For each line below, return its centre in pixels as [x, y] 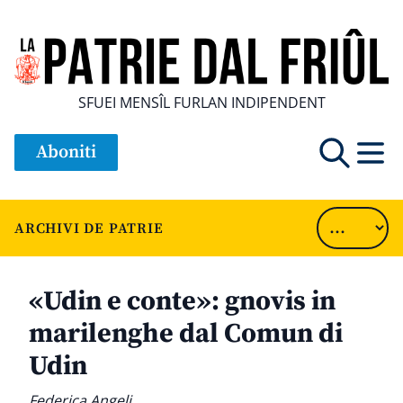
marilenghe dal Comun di [186, 334]
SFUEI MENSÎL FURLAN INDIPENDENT [201, 103]
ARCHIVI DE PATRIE [89, 228]
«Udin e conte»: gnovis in [182, 302]
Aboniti [66, 153]
